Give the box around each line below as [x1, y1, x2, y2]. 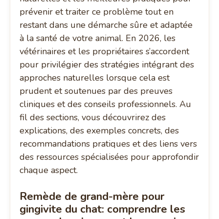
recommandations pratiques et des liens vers [20, 138, 197, 150]
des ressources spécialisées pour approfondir [20, 151, 199, 163]
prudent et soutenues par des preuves [20, 85, 173, 97]
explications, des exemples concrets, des [20, 125, 179, 137]
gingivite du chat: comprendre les [20, 201, 186, 217]
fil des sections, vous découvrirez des [20, 111, 166, 124]
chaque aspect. [20, 164, 78, 176]
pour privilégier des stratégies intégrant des [20, 59, 195, 71]
